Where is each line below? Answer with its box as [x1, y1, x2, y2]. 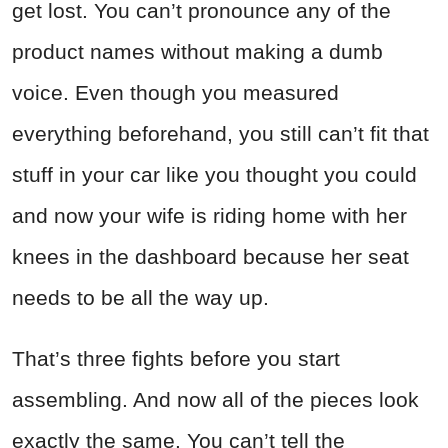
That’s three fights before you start [12, 347, 340, 371]
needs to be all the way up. [12, 286, 269, 310]
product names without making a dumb [12, 40, 383, 64]
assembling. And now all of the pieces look [12, 388, 419, 412]
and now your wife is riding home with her [12, 204, 407, 228]
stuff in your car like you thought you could [12, 163, 417, 187]
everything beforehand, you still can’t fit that [12, 122, 429, 146]
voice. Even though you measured [12, 81, 339, 105]
